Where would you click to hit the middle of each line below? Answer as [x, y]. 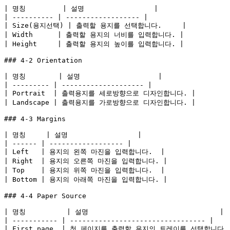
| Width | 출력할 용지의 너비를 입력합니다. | [94, 35]
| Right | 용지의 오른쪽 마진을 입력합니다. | [86, 161]
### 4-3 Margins [35, 119]
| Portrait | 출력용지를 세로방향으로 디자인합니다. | [100, 93]
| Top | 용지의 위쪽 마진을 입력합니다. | [84, 170]
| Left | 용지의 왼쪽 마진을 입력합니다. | [84, 152]
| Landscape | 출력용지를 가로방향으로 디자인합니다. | [100, 102]
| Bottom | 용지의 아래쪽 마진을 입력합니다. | [86, 179]
